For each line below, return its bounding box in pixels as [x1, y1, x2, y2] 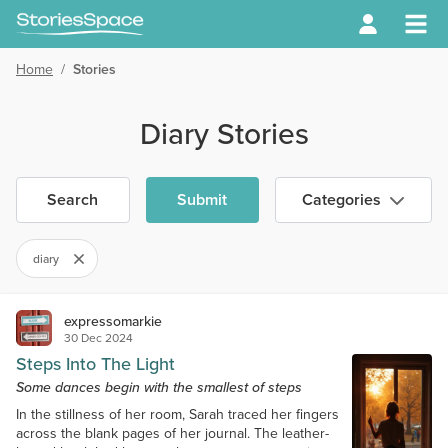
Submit [177, 188, 228, 211]
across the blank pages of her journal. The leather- [16, 423, 329, 444]
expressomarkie [64, 310, 162, 332]
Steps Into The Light [16, 351, 175, 377]
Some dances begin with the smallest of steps [16, 377, 302, 397]
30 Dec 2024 [64, 328, 133, 347]
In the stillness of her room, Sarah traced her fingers [16, 404, 339, 425]
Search [47, 188, 99, 211]
